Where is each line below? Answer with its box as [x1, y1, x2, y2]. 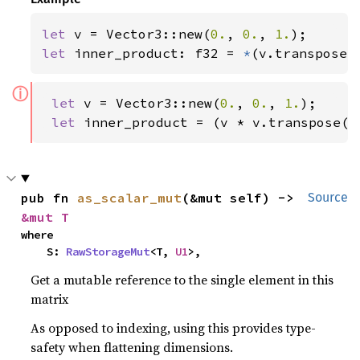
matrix [31, 289, 69, 308]
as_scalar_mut [77, 189, 182, 206]
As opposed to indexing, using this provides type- [31, 318, 317, 337]
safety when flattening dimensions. [31, 337, 234, 356]
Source [308, 189, 348, 205]
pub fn [21, 189, 78, 206]
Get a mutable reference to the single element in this [31, 270, 334, 288]
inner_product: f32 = [74, 44, 243, 61]
